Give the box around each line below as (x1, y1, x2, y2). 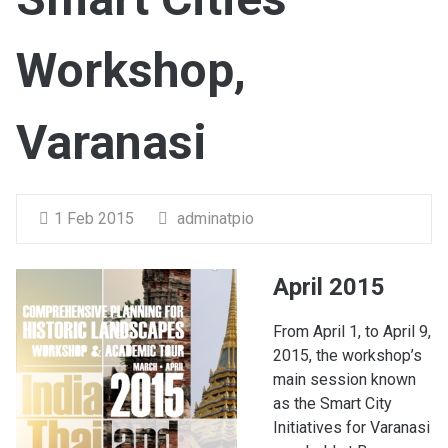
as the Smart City (272, 393, 392, 413)
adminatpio (172, 208, 254, 228)
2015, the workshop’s (272, 345, 422, 365)
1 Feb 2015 (53, 208, 134, 228)
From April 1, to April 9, (272, 321, 431, 341)
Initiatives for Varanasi (272, 417, 430, 437)
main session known (272, 369, 416, 389)
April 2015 (272, 272, 385, 301)
